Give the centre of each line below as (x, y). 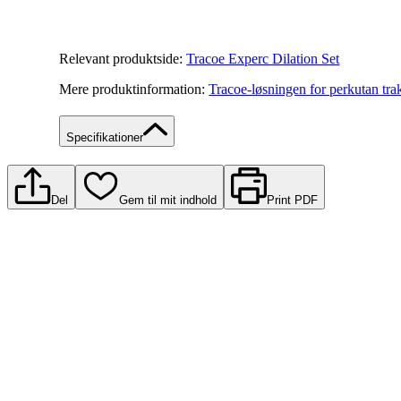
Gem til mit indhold (167, 200)
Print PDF (293, 200)
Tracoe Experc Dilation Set (263, 59)
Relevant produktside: (121, 59)
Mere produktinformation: (132, 90)
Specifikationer (105, 138)
